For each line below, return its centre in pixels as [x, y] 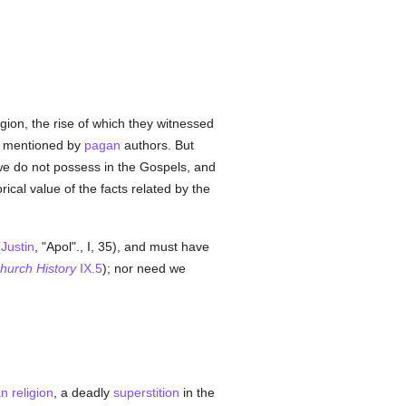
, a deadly [83, 392]
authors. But [157, 145]
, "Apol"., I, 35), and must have [121, 246]
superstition [146, 392]
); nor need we [144, 268]
